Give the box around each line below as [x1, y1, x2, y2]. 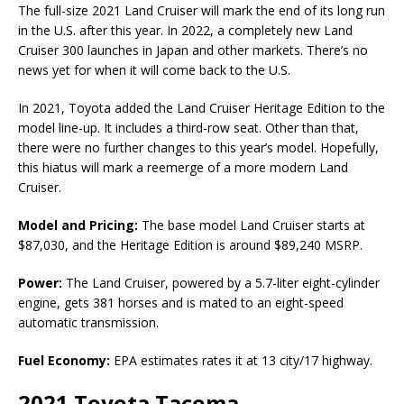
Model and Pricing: [18, 216, 138, 234]
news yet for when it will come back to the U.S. [18, 60, 290, 78]
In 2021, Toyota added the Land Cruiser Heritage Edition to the [18, 98, 385, 116]
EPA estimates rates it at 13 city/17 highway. [110, 351, 372, 369]
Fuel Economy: [18, 351, 110, 369]
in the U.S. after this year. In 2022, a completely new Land [18, 21, 353, 39]
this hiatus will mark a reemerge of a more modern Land [18, 158, 348, 176]
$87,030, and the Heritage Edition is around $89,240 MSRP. [18, 235, 363, 253]
